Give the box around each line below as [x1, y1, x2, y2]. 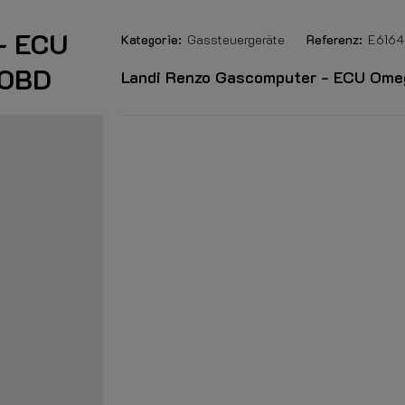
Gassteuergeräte [187, 31, 285, 48]
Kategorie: [121, 31, 182, 48]
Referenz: [306, 31, 363, 48]
